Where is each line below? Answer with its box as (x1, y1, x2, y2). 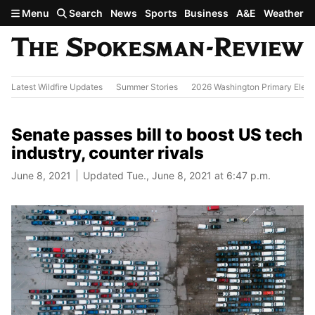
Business (184, 7, 229, 19)
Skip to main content (6, 5, 117, 19)
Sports (144, 7, 177, 19)
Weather (263, 7, 304, 19)
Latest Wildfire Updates (11, 81, 103, 92)
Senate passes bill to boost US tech (11, 124, 302, 145)
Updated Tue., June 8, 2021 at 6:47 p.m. (83, 169, 271, 181)
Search (67, 7, 103, 19)
